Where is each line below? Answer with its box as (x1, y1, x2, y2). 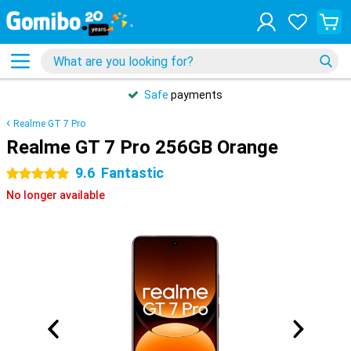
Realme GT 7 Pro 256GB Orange (6, 136, 278, 158)
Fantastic (101, 165, 164, 181)
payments (168, 89, 223, 101)
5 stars (6, 168, 42, 180)
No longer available (6, 189, 105, 201)
